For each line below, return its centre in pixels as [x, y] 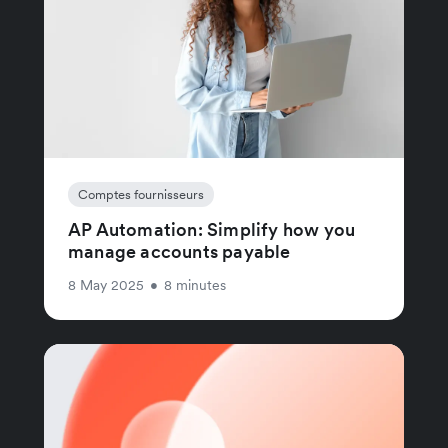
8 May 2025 [106, 284]
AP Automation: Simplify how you [212, 229]
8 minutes [195, 284]
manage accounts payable [179, 251]
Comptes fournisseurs [141, 194]
